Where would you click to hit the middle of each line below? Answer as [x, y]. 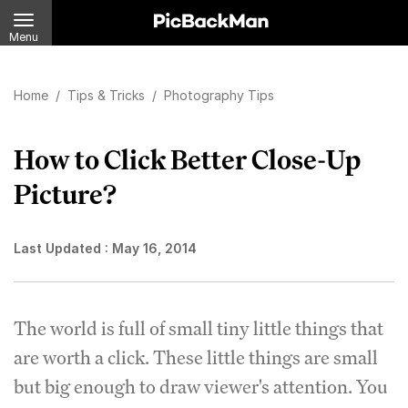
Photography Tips [219, 95]
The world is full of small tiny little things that [199, 328]
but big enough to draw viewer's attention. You [201, 387]
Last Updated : [63, 248]
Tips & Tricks [108, 95]
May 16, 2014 [154, 248]
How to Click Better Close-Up [187, 159]
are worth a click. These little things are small [196, 357]
